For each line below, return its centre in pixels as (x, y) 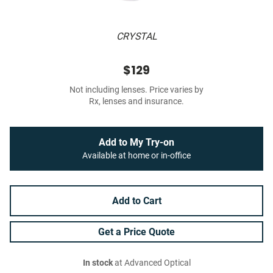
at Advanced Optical (151, 263)
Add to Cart (136, 201)
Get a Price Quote (136, 232)
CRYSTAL (136, 37)
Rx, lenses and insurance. (136, 102)
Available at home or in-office (136, 156)
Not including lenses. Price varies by (136, 90)
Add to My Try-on (136, 143)
